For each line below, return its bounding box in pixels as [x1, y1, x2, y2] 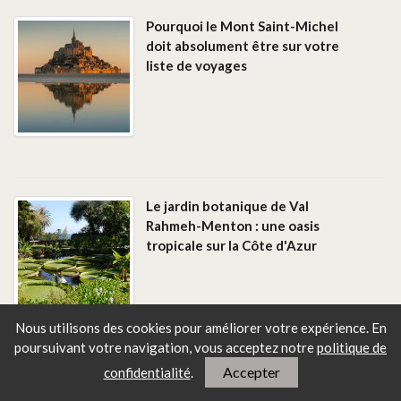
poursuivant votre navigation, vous [14, 339, 226, 355]
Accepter [222, 363, 280, 380]
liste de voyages [146, 56, 247, 73]
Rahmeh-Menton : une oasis [146, 217, 320, 234]
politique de [317, 339, 387, 355]
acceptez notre [226, 339, 317, 355]
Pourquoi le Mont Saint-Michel [146, 17, 338, 34]
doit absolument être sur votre [146, 37, 339, 54]
